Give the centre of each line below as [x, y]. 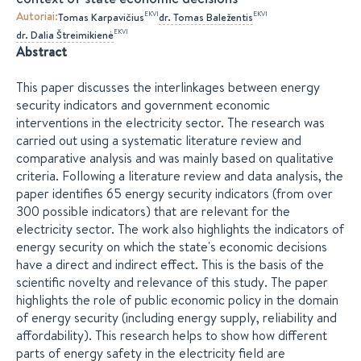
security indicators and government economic [143, 105]
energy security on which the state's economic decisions [172, 247]
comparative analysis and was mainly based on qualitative [175, 158]
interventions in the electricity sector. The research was [170, 122]
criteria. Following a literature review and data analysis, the [180, 176]
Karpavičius [118, 17]
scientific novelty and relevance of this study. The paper [172, 282]
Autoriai [35, 16]
